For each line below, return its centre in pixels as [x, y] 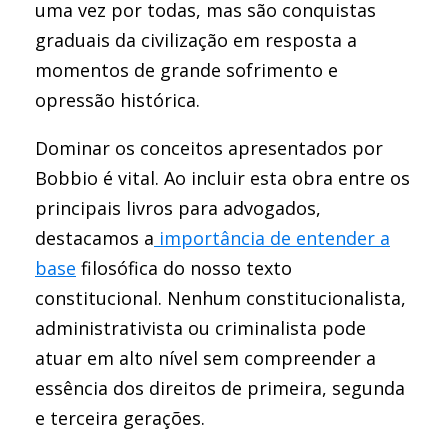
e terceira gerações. [120, 418]
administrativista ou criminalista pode [200, 328]
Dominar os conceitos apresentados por [209, 148]
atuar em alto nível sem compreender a [205, 358]
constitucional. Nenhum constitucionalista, [220, 298]
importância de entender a [272, 238]
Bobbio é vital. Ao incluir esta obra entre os [222, 178]
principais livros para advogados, [178, 208]
